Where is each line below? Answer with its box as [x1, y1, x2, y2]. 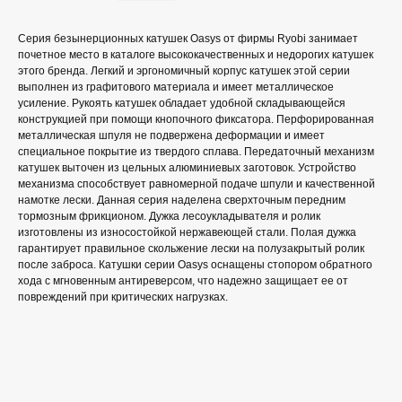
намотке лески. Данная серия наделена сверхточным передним [18, 194, 345, 206]
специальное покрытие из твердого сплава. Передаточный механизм [18, 145, 374, 158]
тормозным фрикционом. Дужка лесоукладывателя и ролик [18, 210, 320, 223]
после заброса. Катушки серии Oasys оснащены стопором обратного [18, 258, 372, 271]
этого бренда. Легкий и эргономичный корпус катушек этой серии [18, 65, 350, 77]
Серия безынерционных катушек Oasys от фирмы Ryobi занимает [18, 32, 358, 45]
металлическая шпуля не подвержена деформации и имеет [18, 129, 325, 142]
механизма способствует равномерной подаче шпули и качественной [18, 178, 375, 190]
